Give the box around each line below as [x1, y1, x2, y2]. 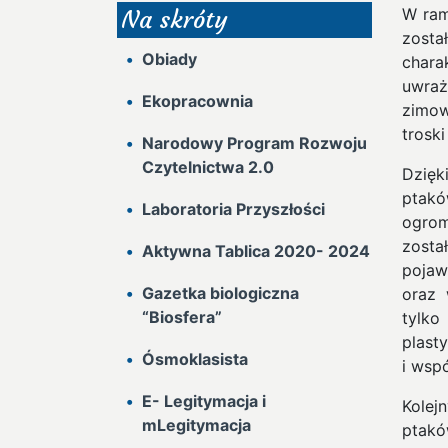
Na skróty [121, 5, 227, 35]
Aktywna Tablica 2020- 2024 [142, 241, 370, 261]
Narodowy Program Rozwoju [142, 133, 367, 153]
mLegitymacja [142, 415, 251, 435]
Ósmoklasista [142, 349, 248, 369]
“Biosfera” [142, 307, 222, 327]
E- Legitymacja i [142, 391, 266, 411]
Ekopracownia [142, 91, 253, 111]
